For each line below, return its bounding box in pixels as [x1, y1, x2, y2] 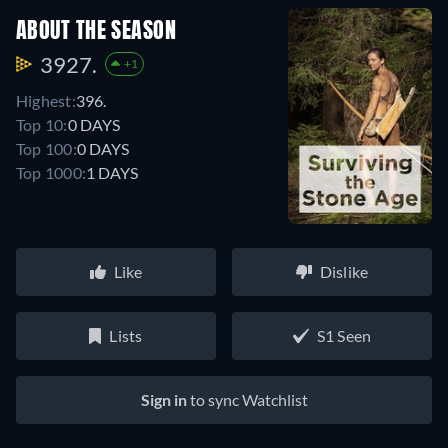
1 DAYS [86, 162, 139, 182]
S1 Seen [316, 326, 372, 346]
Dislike [319, 262, 369, 282]
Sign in [140, 390, 187, 410]
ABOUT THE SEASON [16, 20, 177, 43]
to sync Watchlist [186, 390, 308, 410]
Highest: [16, 90, 76, 110]
